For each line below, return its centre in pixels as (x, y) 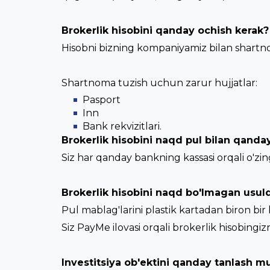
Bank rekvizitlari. (122, 126)
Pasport (102, 100)
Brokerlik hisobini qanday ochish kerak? (165, 30)
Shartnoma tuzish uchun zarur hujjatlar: (159, 83)
